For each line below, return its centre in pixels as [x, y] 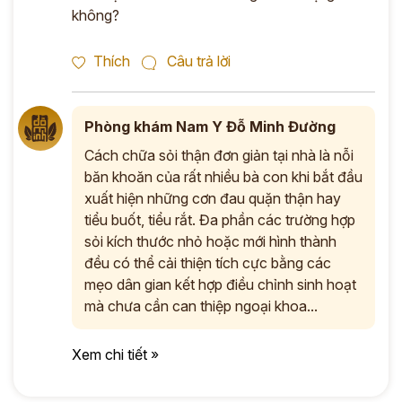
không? [96, 15]
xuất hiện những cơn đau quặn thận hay [213, 198]
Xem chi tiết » [115, 354]
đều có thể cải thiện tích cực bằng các [208, 263]
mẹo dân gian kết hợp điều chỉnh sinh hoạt [220, 284]
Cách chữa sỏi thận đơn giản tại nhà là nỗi [219, 155]
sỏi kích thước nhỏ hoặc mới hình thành [210, 241]
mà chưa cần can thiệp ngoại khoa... [201, 306]
